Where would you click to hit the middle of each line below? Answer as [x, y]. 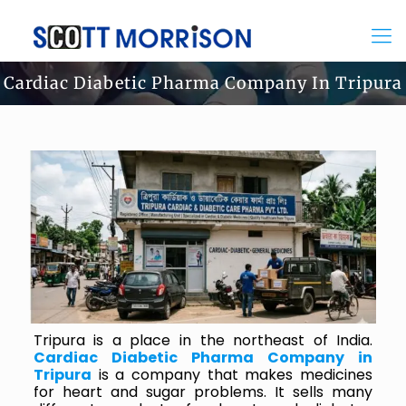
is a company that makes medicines [232, 374]
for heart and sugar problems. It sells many [203, 391]
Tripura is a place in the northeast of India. [203, 340]
